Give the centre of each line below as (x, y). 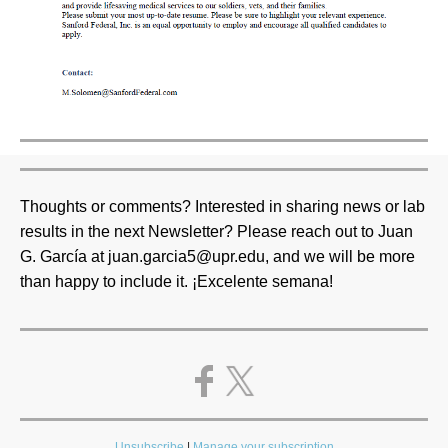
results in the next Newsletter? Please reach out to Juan (216, 231)
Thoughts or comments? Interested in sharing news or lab (222, 206)
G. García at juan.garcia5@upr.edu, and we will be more (217, 256)
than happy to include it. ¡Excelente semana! (176, 281)
